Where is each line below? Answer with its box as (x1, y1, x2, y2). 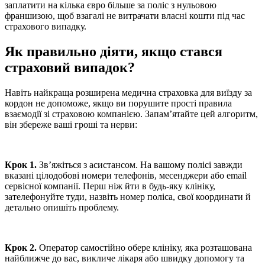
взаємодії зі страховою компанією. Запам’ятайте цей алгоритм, (5, 108, 258, 119)
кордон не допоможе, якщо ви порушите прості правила (5, 98, 232, 108)
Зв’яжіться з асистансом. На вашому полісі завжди (37, 159, 243, 170)
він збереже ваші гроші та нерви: (5, 119, 137, 130)
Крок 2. (5, 242, 37, 253)
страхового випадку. (5, 21, 86, 32)
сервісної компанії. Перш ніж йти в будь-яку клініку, (5, 180, 215, 191)
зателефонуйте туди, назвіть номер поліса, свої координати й (5, 191, 251, 202)
